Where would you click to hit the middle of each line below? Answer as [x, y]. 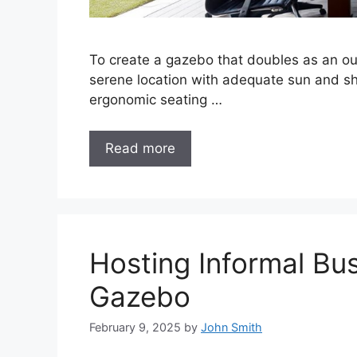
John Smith [231, 327]
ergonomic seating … [156, 100]
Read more [140, 148]
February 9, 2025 [135, 327]
